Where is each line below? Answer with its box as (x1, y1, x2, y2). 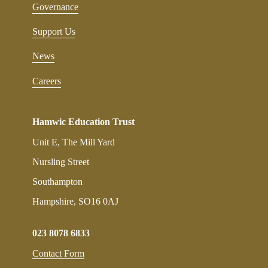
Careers (32, 75, 61, 86)
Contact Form (32, 248, 84, 259)
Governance (32, 1, 78, 12)
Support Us (32, 26, 75, 36)
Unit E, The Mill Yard (32, 137, 115, 148)
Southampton (32, 176, 83, 187)
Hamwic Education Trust (32, 117, 135, 127)
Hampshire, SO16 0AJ (32, 196, 118, 207)
